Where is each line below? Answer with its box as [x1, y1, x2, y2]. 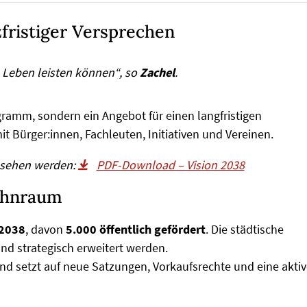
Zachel [140, 64, 175, 80]
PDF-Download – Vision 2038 [96, 156, 245, 173]
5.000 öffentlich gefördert [66, 221, 206, 237]
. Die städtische [206, 221, 284, 237]
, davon [25, 221, 66, 237]
